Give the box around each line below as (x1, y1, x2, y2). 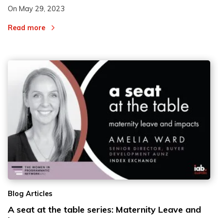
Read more (8, 23, 45, 32)
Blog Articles (8, 189, 53, 198)
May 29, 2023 (19, 4, 65, 14)
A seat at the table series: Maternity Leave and (8, 204, 201, 216)
